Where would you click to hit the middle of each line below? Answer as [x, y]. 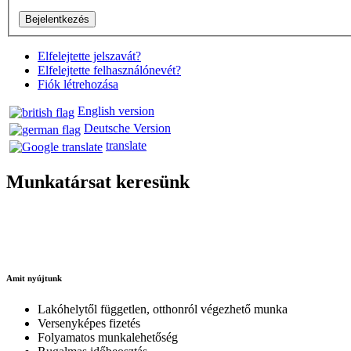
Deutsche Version [127, 128]
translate [126, 146]
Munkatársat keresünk [98, 181]
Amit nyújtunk [34, 278]
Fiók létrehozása [78, 84]
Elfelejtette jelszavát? [89, 56]
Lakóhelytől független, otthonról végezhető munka [163, 309]
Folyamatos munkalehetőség [108, 337]
